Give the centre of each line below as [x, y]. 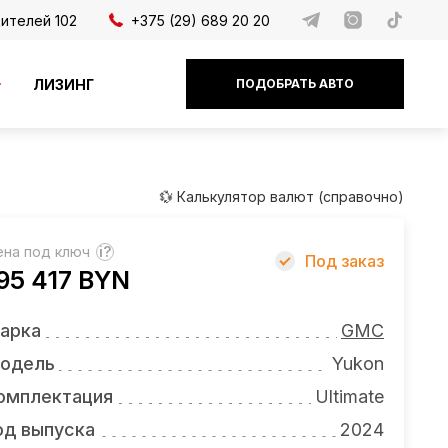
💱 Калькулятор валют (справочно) [281, 196]
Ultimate [349, 396]
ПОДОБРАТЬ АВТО [295, 83]
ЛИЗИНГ [63, 84]
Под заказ [344, 261]
